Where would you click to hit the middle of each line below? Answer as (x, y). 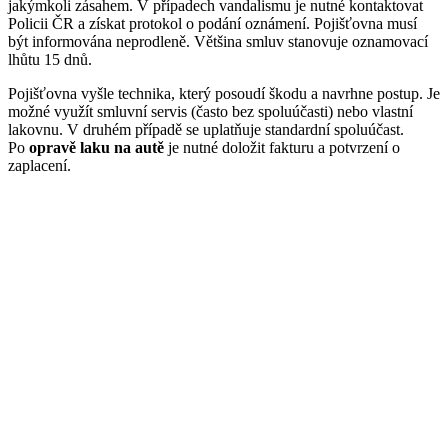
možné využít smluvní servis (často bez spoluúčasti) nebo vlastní (210, 112)
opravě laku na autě (96, 148)
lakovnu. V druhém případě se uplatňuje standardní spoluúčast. (206, 130)
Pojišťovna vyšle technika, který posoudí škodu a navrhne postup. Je (224, 94)
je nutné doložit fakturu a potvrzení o (282, 148)
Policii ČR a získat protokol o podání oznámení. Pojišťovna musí (212, 24)
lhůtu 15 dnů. (50, 60)
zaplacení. (39, 166)
